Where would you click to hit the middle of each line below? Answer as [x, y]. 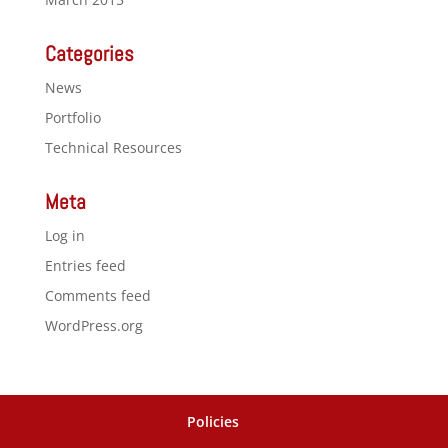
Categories [89, 53]
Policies [212, 421]
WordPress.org [93, 325]
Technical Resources [113, 147]
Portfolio [72, 117]
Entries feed [85, 265]
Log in [64, 235]
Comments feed [97, 295]
